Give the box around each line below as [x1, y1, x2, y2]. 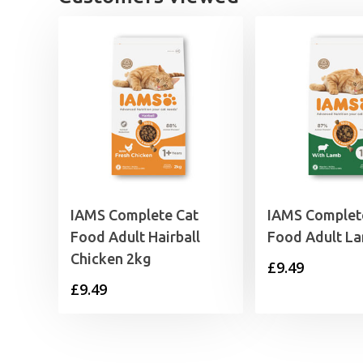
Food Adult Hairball [70, 228, 200, 246]
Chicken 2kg [70, 250, 152, 267]
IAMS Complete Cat [70, 207, 199, 224]
